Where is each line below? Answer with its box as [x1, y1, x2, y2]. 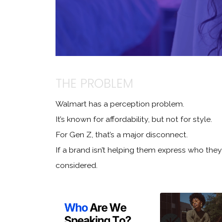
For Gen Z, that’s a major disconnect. [55, 130, 188, 139]
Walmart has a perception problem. [55, 99, 184, 109]
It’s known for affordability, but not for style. [55, 114, 212, 124]
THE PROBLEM [55, 75, 133, 92]
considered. [55, 161, 98, 170]
